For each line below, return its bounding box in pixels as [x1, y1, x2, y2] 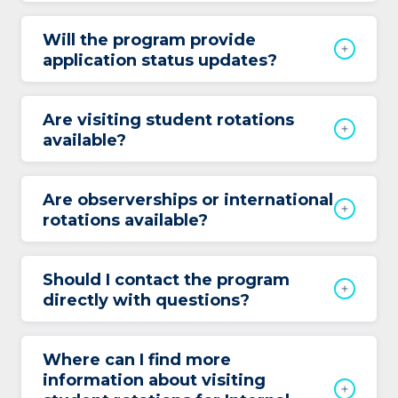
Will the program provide [43, 30, 256, 50]
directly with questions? [43, 291, 250, 310]
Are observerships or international [43, 190, 333, 210]
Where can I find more [43, 350, 231, 370]
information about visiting [43, 370, 266, 390]
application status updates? [43, 51, 277, 70]
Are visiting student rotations [43, 110, 294, 130]
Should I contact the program [43, 270, 290, 290]
